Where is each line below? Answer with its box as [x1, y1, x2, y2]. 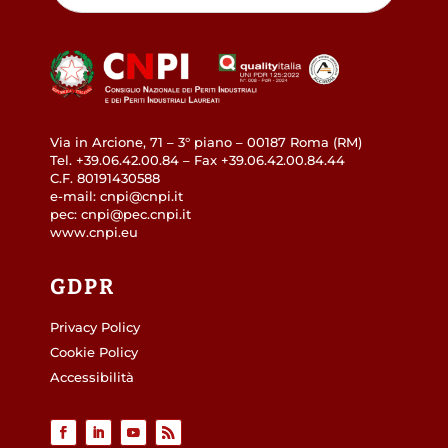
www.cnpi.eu [50, 225, 138, 241]
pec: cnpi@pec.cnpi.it [50, 207, 191, 223]
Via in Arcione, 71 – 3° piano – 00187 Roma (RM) [50, 135, 362, 151]
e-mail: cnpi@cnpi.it [50, 189, 183, 205]
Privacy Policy [50, 320, 140, 336]
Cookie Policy [50, 345, 138, 361]
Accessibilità [50, 370, 134, 386]
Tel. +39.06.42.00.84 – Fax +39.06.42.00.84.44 [50, 153, 345, 169]
